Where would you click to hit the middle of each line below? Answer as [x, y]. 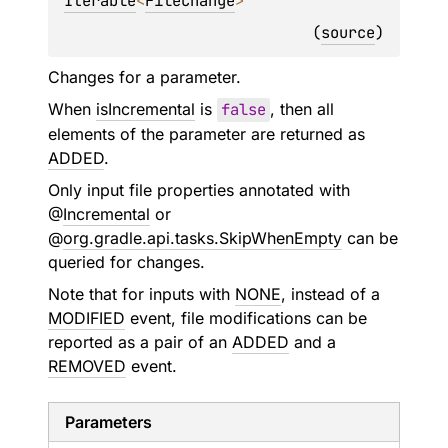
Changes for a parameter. [144, 77]
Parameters [108, 422]
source [348, 32]
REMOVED [87, 366]
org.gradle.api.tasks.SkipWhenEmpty [202, 238]
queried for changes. [126, 262]
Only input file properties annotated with [199, 190]
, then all [302, 109]
